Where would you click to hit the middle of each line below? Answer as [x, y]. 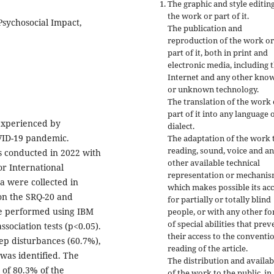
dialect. [181, 126]
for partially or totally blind [219, 200]
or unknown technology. [213, 90]
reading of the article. [208, 249]
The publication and [205, 28]
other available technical [214, 163]
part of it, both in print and [218, 53]
